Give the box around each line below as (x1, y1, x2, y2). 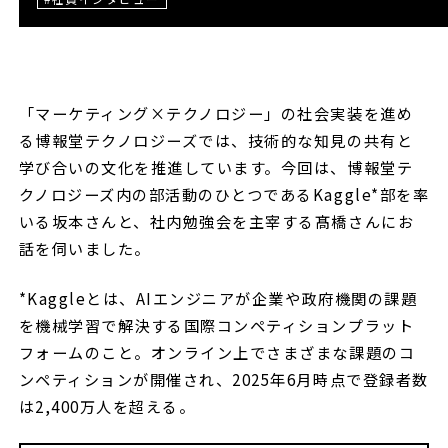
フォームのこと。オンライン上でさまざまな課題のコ (18, 341, 416, 364)
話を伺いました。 (18, 236, 156, 259)
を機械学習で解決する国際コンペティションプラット (18, 314, 415, 337)
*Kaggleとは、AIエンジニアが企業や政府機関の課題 (18, 287, 418, 310)
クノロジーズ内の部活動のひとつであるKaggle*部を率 (18, 182, 430, 205)
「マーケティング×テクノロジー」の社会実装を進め (18, 101, 414, 124)
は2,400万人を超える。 (18, 395, 200, 418)
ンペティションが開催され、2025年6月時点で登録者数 (18, 368, 429, 391)
